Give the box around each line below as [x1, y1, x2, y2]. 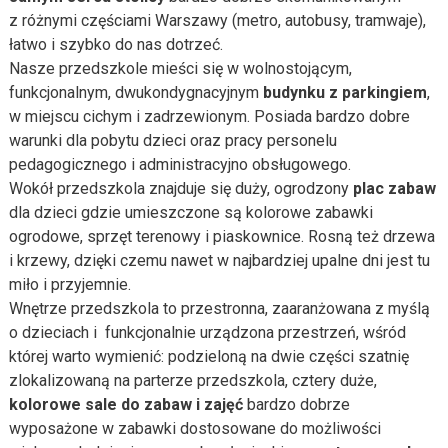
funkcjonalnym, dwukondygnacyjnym [8, 83, 263, 102]
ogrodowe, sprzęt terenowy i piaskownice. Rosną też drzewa [8, 227, 435, 246]
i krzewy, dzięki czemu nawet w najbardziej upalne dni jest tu [8, 251, 430, 270]
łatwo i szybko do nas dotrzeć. [8, 35, 223, 54]
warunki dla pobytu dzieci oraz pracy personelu [8, 131, 337, 150]
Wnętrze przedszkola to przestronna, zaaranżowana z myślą [8, 299, 430, 318]
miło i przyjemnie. [8, 275, 135, 294]
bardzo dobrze [242, 395, 350, 414]
